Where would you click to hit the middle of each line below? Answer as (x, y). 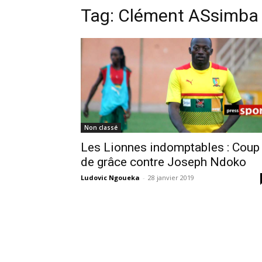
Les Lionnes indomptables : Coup (170, 147)
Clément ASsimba (188, 15)
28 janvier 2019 (171, 177)
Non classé (101, 127)
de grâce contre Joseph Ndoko (163, 162)
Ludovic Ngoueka (110, 177)
